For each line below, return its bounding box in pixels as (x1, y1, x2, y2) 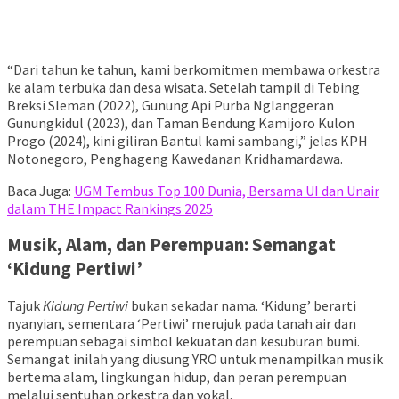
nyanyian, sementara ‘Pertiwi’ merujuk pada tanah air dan (7, 313, 356, 332)
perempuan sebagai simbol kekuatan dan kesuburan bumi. (7, 331, 360, 350)
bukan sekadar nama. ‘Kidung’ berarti (128, 296, 356, 314)
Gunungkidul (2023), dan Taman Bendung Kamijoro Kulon (7, 113, 354, 132)
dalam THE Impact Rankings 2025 (7, 199, 213, 217)
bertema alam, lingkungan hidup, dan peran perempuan (7, 367, 346, 386)
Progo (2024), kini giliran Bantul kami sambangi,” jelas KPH (7, 131, 368, 150)
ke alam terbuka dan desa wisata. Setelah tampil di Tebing (7, 77, 360, 96)
